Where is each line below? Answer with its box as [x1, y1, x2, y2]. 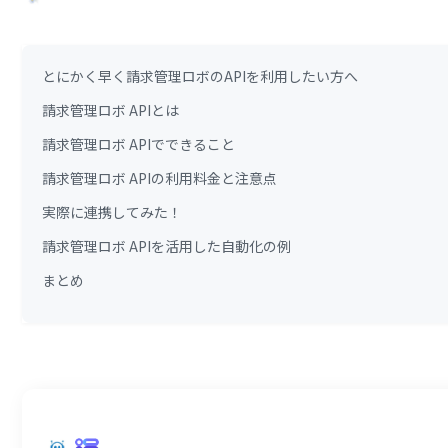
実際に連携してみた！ [42, 202, 183, 222]
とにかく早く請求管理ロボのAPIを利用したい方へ [42, 66, 359, 86]
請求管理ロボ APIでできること [42, 134, 236, 154]
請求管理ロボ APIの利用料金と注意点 [42, 168, 278, 188]
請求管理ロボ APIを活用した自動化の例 [42, 236, 292, 256]
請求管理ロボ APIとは [42, 100, 180, 120]
